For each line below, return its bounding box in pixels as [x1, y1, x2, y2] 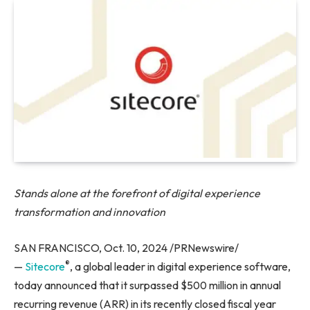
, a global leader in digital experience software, [70, 259, 291, 274]
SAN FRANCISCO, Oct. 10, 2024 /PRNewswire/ [14, 240, 239, 255]
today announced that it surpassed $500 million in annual [14, 278, 281, 293]
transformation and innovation [14, 205, 165, 219]
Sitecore [25, 259, 65, 274]
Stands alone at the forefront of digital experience [14, 186, 260, 201]
